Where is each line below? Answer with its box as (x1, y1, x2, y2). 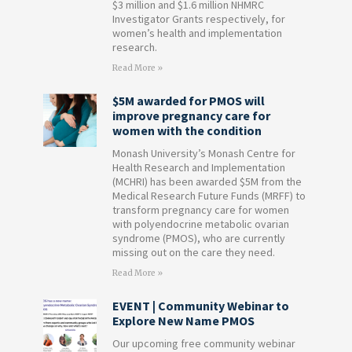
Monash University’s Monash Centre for (112, 146, 295, 161)
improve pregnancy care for (112, 108, 270, 124)
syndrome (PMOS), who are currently (112, 231, 285, 246)
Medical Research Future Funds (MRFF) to (112, 189, 306, 203)
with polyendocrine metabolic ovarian (112, 217, 289, 232)
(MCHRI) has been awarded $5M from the (112, 174, 302, 189)
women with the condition (112, 123, 262, 139)
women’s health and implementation (112, 26, 282, 41)
